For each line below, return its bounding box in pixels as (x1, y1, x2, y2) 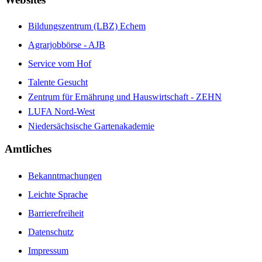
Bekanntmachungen (28, 170, 102, 181)
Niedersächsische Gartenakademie (28, 121, 154, 132)
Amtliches (5, 142, 51, 155)
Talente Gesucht (28, 77, 88, 88)
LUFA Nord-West (28, 106, 95, 117)
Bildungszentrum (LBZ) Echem (28, 21, 146, 32)
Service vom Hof (28, 58, 91, 69)
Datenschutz (28, 226, 74, 237)
